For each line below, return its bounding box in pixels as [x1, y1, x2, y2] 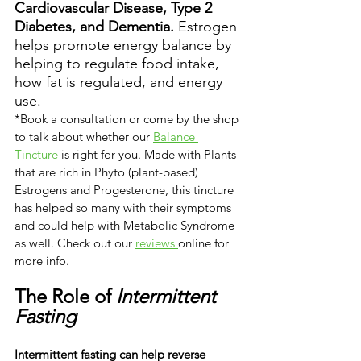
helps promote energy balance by [15, 36, 235, 55]
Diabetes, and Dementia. [15, 18, 174, 36]
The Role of [15, 284, 116, 309]
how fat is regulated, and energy [15, 73, 226, 92]
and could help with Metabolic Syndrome [15, 218, 238, 234]
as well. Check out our [15, 235, 135, 251]
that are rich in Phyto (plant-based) [15, 164, 201, 180]
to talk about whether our [15, 129, 153, 145]
